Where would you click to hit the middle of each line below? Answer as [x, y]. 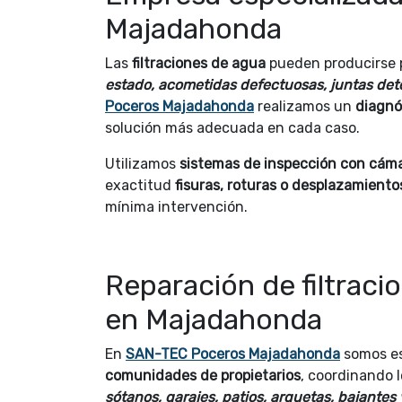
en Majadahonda [214, 320]
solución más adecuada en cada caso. [232, 128]
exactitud [140, 186]
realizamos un [305, 107]
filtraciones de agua [199, 64]
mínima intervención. [176, 207]
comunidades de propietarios [203, 376]
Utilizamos [142, 164]
